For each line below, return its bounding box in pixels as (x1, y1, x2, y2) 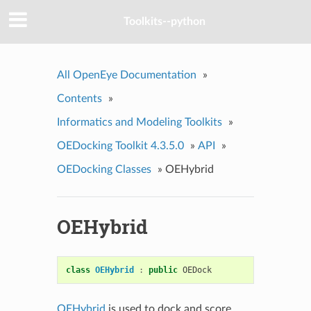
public (148, 264, 178, 275)
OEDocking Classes (56, 163, 151, 175)
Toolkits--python (124, 16, 205, 28)
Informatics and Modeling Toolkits (56, 116, 222, 128)
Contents (56, 92, 102, 104)
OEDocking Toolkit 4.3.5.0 (56, 140, 184, 151)
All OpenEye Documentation (56, 69, 196, 81)
